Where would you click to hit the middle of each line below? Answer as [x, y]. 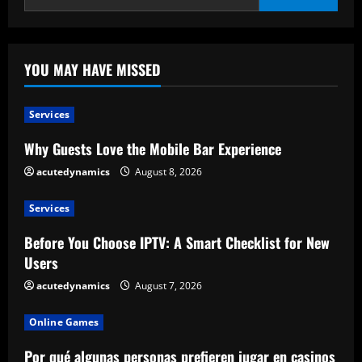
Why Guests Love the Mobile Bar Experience [153, 149]
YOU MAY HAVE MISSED [93, 69]
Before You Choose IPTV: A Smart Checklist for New [177, 242]
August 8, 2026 [167, 172]
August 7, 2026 [167, 286]
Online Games [64, 322]
